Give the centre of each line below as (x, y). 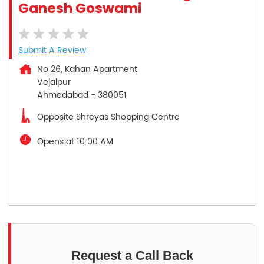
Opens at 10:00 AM (75, 141)
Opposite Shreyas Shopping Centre (108, 117)
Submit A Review (52, 50)
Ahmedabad (63, 95)
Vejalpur (54, 82)
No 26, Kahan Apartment (87, 69)
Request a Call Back (132, 255)
